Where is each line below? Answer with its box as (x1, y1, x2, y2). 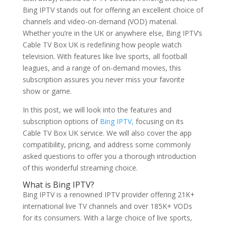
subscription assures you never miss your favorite (22, 75, 185, 84)
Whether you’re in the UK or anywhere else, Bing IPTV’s (22, 28, 202, 38)
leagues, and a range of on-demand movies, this (22, 63, 181, 73)
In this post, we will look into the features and (22, 105, 172, 115)
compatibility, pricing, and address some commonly (22, 140, 191, 149)
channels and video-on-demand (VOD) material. (22, 17, 178, 26)
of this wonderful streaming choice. (22, 163, 138, 173)
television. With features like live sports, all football (22, 51, 187, 61)
